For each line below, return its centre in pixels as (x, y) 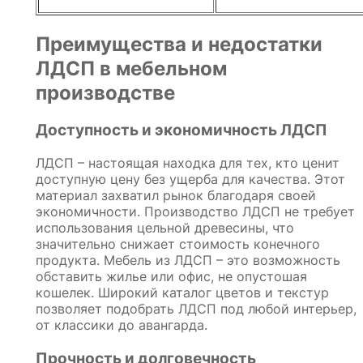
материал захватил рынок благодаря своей (176, 196)
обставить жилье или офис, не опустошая (171, 277)
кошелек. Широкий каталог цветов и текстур (182, 293)
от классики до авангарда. (122, 325)
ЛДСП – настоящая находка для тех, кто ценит (188, 163)
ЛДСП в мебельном (131, 68)
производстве (105, 93)
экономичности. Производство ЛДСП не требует (195, 212)
